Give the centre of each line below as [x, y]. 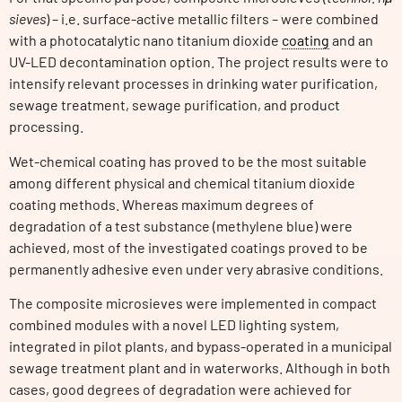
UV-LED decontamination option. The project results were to [199, 62]
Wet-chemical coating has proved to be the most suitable [188, 161]
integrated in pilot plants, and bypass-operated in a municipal [201, 346]
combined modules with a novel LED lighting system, [174, 325]
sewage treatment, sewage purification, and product [175, 105]
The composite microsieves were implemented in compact [193, 303]
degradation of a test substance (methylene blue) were [181, 225]
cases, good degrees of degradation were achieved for [180, 389]
